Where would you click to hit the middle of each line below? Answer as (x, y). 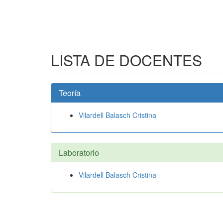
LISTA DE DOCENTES (126, 60)
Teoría (70, 93)
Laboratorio (79, 153)
